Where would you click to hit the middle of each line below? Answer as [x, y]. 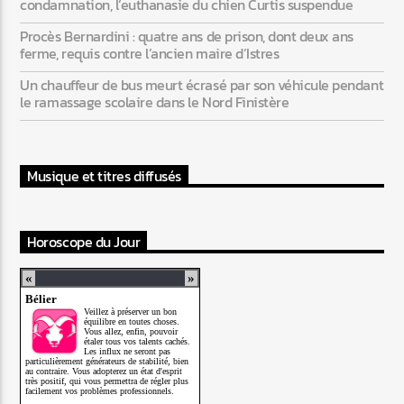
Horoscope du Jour [84, 242]
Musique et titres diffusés [104, 176]
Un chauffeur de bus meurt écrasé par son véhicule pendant [202, 85]
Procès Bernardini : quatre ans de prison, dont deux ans [187, 37]
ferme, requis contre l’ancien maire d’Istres [150, 54]
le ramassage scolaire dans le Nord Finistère [155, 102]
